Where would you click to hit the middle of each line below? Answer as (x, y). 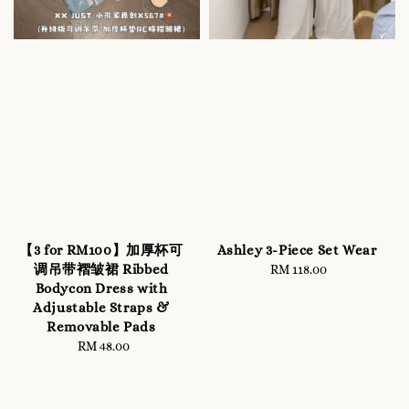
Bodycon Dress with (101, 288)
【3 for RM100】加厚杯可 (101, 250)
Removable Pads (101, 326)
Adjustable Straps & (101, 307)
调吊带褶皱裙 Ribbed (101, 269)
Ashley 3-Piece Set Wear (297, 250)
